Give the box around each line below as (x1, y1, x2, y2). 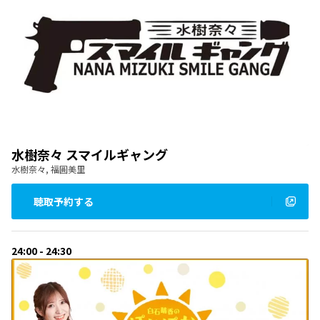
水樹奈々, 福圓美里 (11, 163, 85, 176)
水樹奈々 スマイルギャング (11, 145, 168, 164)
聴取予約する (34, 194, 94, 209)
